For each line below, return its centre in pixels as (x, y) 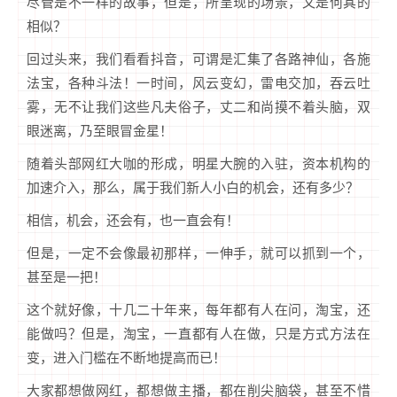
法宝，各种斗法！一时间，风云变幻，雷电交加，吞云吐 (198, 83)
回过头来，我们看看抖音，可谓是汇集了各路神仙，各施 (198, 59)
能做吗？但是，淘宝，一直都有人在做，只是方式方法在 (198, 334)
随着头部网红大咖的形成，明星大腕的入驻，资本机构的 (198, 164)
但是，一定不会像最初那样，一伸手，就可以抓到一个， (198, 253)
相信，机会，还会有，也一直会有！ (133, 221)
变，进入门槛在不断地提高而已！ (126, 358)
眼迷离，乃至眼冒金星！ (100, 131)
